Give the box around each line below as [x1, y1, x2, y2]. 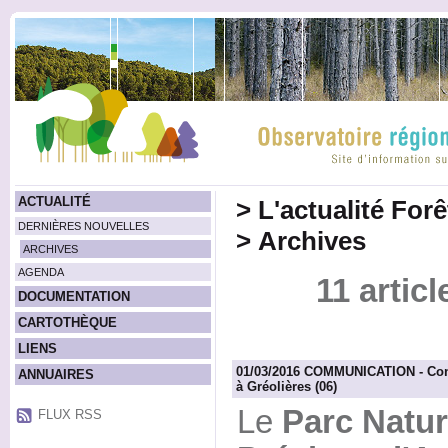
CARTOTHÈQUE [17, 315, 117, 330]
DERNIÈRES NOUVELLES [17, 220, 149, 232]
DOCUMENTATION [17, 289, 130, 304]
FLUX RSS [37, 406, 102, 422]
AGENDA [17, 266, 64, 278]
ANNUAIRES [17, 367, 94, 382]
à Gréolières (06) [235, 379, 337, 395]
